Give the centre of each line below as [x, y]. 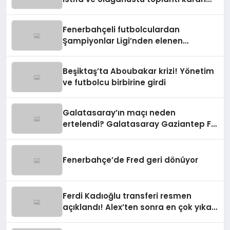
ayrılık [75, 219]
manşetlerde [89, 11]
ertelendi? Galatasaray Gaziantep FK [140, 124]
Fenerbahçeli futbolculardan [121, 30]
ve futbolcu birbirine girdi [114, 83]
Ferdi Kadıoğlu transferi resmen [127, 196]
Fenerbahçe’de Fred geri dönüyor [131, 160]
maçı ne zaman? [97, 136]
